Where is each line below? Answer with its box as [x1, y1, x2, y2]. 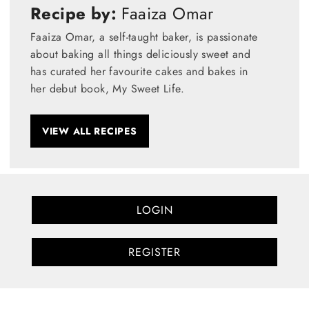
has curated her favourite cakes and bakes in [30, 63, 248, 79]
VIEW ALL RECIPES [42, 123, 137, 138]
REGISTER [128, 243, 181, 260]
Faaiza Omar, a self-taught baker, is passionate [30, 28, 258, 45]
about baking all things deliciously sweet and [30, 46, 250, 62]
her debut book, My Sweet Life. [30, 80, 184, 97]
